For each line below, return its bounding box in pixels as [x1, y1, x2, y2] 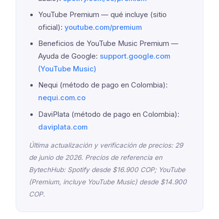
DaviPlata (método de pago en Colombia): [38, 109, 179, 119]
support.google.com [99, 52, 170, 61]
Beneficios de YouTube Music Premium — [38, 39, 178, 48]
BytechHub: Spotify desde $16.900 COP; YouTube [28, 166, 185, 174]
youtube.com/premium [64, 22, 142, 32]
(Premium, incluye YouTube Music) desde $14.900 [28, 178, 187, 186]
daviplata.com [38, 122, 88, 131]
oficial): [38, 22, 65, 32]
